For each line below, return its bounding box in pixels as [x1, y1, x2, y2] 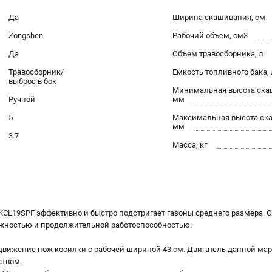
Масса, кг [172, 140, 207, 150]
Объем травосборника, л [172, 49, 263, 59]
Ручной [8, 95, 35, 104]
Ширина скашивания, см [172, 13, 265, 22]
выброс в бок [8, 76, 56, 86]
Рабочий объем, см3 [172, 31, 248, 41]
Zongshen [8, 31, 43, 41]
